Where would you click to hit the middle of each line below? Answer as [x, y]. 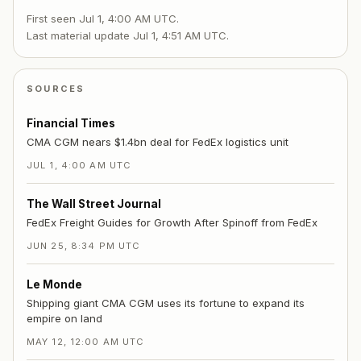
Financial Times [71, 124]
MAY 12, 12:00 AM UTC [86, 342]
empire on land [64, 319]
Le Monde [54, 285]
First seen [53, 18]
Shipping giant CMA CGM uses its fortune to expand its [166, 303]
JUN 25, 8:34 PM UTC [84, 246]
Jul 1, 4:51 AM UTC [180, 35]
